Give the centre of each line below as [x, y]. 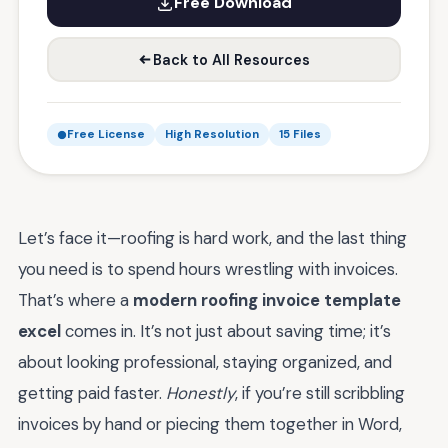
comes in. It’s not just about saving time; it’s [226, 331]
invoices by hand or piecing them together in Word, [210, 424]
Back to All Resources [231, 59]
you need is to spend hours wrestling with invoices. [208, 269]
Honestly [200, 393]
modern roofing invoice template [267, 300]
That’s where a [75, 300]
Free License [106, 134]
